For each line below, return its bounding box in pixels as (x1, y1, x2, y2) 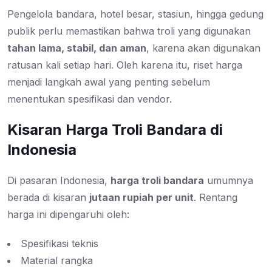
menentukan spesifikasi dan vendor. (7, 93, 172, 106)
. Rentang (194, 191, 237, 204)
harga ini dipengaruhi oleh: (7, 208, 129, 221)
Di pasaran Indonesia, (7, 174, 110, 187)
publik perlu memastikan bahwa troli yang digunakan (7, 25, 251, 38)
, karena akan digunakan (146, 42, 260, 55)
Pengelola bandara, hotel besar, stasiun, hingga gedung (7, 8, 263, 21)
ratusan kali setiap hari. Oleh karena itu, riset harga (7, 59, 242, 72)
